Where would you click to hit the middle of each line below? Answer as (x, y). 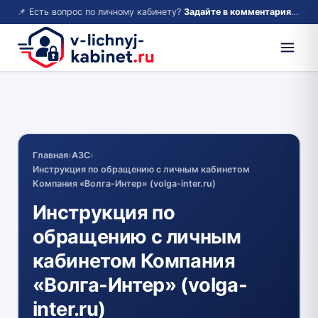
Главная (50, 155)
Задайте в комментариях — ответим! (237, 12)
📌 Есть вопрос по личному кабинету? (100, 12)
